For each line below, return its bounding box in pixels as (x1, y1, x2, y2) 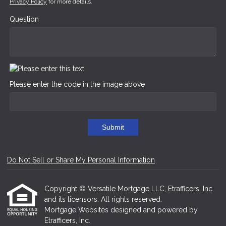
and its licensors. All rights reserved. (44, 195, 162, 203)
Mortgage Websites (44, 206, 110, 214)
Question (10, 15, 39, 23)
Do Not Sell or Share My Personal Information (7, 156, 155, 164)
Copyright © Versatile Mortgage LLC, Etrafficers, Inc (44, 185, 212, 193)
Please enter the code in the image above (10, 80, 145, 88)
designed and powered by (110, 206, 198, 214)
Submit (102, 123, 124, 132)
